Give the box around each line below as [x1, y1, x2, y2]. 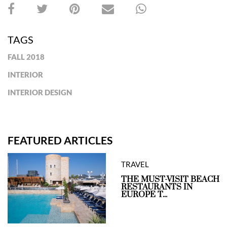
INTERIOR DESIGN [8, 87, 72, 97]
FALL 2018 [8, 52, 45, 61]
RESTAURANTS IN [121, 181, 193, 192]
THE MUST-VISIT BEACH [121, 174, 219, 184]
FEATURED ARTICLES [8, 133, 112, 146]
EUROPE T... [121, 189, 167, 200]
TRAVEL [121, 159, 149, 169]
